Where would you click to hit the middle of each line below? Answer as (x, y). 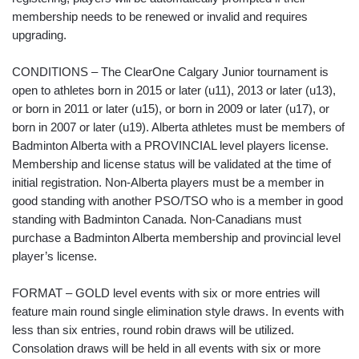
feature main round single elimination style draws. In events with (178, 311)
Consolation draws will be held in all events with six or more (166, 348)
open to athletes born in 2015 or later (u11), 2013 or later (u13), (174, 90)
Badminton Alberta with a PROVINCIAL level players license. (170, 145)
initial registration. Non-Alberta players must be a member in (168, 182)
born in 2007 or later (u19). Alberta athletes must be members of (178, 127)
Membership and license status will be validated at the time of (171, 163)
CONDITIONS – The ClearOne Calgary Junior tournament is (170, 71)
